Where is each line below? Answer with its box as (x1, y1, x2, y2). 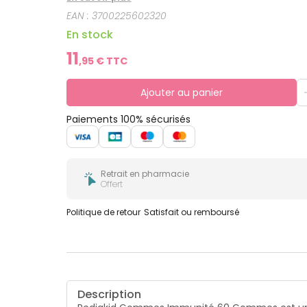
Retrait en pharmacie (101, 167, 190, 180)
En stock (66, 26, 114, 42)
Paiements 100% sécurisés (66, 112, 191, 126)
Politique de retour (66, 206, 141, 218)
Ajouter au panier (140, 85, 223, 99)
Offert (101, 177, 123, 190)
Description (77, 286, 142, 302)
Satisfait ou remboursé (144, 206, 240, 218)
